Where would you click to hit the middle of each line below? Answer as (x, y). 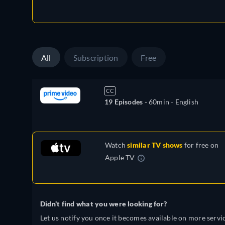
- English (184, 102)
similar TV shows (155, 145)
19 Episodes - (127, 102)
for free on (201, 145)
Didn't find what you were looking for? (104, 204)
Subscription (96, 58)
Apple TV (120, 158)
